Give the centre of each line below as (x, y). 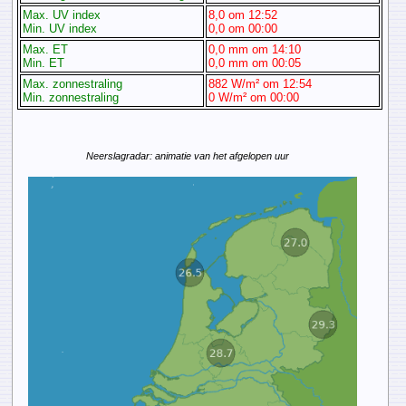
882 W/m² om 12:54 (261, 84)
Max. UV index (62, 15)
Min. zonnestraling (71, 98)
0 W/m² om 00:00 (254, 98)
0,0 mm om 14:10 (255, 50)
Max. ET (46, 50)
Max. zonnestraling (73, 84)
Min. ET (44, 63)
